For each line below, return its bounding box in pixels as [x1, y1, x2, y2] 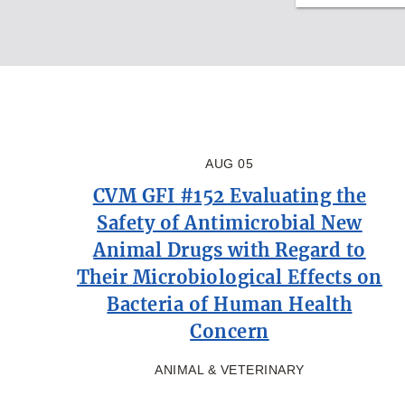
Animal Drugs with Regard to [93, 238, 366, 261]
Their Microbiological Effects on [76, 265, 382, 288]
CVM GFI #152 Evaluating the [92, 184, 367, 207]
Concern [190, 319, 269, 343]
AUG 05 [205, 155, 254, 171]
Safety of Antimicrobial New [97, 211, 363, 234]
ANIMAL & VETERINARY [155, 362, 305, 377]
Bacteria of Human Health [107, 292, 353, 316]
